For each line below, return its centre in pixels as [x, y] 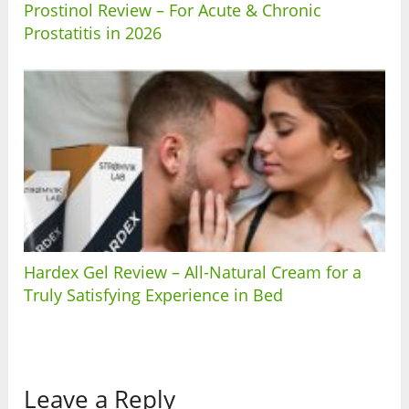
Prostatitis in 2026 [93, 33]
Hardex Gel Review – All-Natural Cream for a [193, 273]
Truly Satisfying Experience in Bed [154, 295]
